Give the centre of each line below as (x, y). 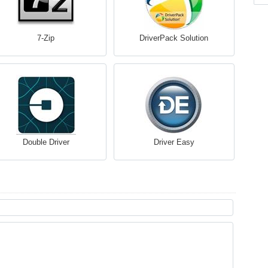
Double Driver (46, 142)
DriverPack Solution (174, 38)
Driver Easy (174, 142)
